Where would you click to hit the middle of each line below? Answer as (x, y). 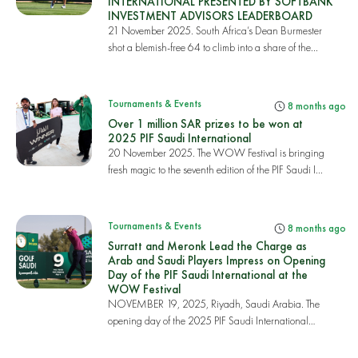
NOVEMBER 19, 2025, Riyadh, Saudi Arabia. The (213, 304)
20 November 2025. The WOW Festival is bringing (216, 153)
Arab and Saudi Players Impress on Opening (216, 260)
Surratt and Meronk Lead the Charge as (207, 246)
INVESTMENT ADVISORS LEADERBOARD (210, 16)
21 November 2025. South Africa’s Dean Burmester (215, 30)
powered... (129, 337)
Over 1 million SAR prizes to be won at (205, 123)
